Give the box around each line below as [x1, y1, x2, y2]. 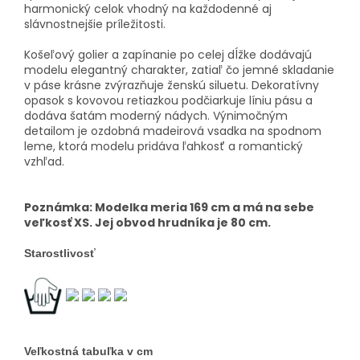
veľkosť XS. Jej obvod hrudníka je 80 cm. [24, 215, 271, 231]
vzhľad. [24, 153, 64, 170]
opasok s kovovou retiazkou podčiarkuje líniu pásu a [24, 92, 313, 109]
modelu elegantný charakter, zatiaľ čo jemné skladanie [24, 62, 334, 79]
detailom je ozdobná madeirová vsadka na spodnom [24, 123, 321, 140]
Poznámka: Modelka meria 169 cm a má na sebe [24, 199, 314, 216]
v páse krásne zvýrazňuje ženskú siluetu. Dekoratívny [24, 77, 319, 94]
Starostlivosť [24, 247, 96, 260]
